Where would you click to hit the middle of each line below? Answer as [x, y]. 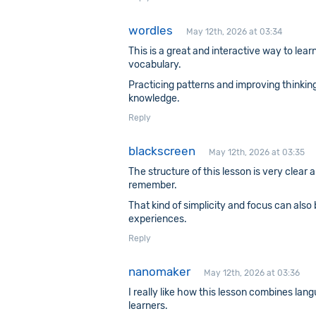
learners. [148, 306]
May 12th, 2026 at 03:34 [234, 32]
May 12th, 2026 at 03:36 [252, 273]
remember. [153, 185]
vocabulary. [155, 65]
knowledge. [154, 98]
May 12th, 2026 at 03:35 [257, 152]
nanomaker [159, 272]
